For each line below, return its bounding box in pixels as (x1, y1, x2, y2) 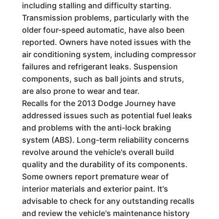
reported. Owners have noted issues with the (22, 37, 191, 47)
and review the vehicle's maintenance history (22, 208, 190, 218)
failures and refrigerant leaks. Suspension (22, 61, 178, 71)
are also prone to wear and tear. (22, 86, 140, 96)
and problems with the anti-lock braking (22, 122, 171, 132)
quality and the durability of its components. (22, 159, 188, 169)
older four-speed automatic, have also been (22, 24, 185, 35)
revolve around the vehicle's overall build (22, 147, 174, 157)
